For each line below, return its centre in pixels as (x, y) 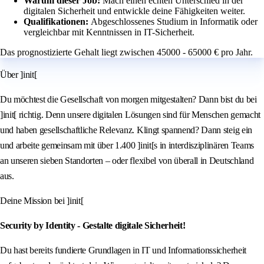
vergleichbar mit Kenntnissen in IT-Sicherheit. (109, 32)
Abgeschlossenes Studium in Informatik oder (174, 22)
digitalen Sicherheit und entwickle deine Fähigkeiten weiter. (134, 11)
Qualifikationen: (57, 22)
